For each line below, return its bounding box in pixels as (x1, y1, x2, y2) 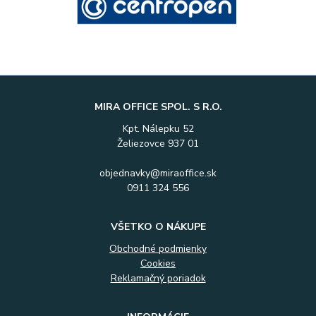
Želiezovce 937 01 (117, 137, 199, 151)
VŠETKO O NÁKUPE (110, 220, 206, 234)
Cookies (140, 257, 176, 271)
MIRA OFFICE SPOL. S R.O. (94, 100, 222, 114)
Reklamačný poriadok (110, 272, 206, 286)
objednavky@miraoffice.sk (99, 166, 217, 181)
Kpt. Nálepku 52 (122, 122, 194, 136)
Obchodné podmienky (109, 242, 207, 256)
